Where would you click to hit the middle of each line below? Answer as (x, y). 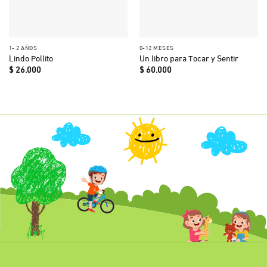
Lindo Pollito (31, 58)
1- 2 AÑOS (23, 47)
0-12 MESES (156, 47)
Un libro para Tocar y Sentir (189, 58)
